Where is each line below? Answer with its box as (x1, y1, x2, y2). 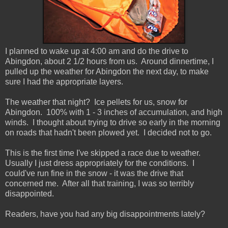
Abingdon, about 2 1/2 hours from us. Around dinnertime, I (5, 57, 214, 66)
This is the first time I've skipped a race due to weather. (5, 149, 203, 158)
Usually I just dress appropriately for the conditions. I (5, 159, 194, 168)
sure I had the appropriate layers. (5, 77, 123, 87)
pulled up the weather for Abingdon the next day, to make (5, 67, 209, 76)
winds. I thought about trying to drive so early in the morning (5, 118, 220, 127)
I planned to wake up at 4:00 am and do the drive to (5, 47, 188, 56)
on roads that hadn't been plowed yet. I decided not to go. (5, 128, 212, 137)
